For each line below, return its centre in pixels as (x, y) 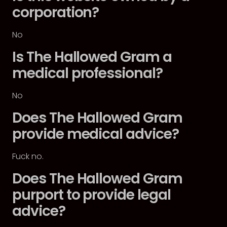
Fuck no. (28, 156)
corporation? (56, 12)
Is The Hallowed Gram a (92, 57)
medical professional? (87, 73)
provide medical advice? (96, 134)
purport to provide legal (91, 195)
